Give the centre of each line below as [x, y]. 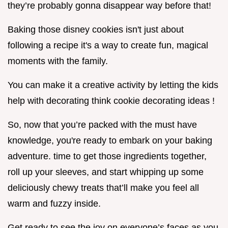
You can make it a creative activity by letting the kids [113, 85]
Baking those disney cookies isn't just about [96, 30]
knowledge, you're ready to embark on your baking [110, 141]
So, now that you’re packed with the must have [102, 125]
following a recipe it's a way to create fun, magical [108, 46]
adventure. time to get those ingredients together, [107, 156]
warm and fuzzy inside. [54, 204]
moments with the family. [58, 61]
